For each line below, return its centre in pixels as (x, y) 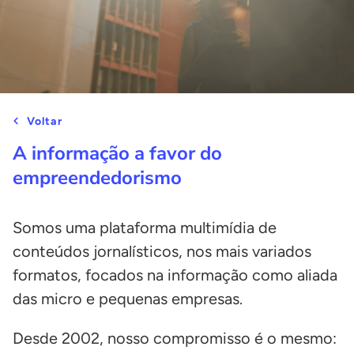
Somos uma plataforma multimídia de (145, 228)
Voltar (45, 121)
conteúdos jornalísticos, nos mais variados (162, 252)
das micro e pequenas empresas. (128, 299)
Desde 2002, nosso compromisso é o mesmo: (175, 339)
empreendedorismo (97, 178)
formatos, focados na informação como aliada (175, 275)
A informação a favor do (117, 154)
